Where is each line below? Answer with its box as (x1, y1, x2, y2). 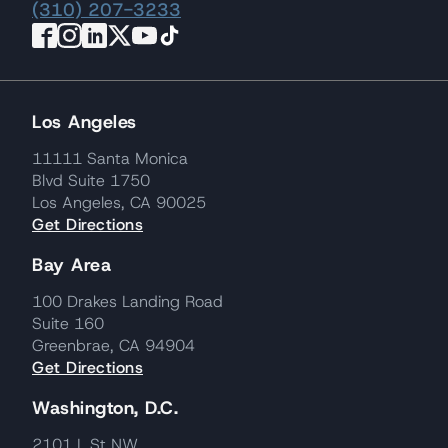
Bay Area (32, 253, 111, 278)
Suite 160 (32, 313, 104, 335)
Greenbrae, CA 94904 (32, 335, 195, 357)
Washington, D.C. (32, 396, 178, 421)
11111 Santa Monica (32, 148, 188, 170)
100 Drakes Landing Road (32, 291, 223, 313)
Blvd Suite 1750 (32, 170, 150, 192)
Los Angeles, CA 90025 (32, 192, 206, 214)
